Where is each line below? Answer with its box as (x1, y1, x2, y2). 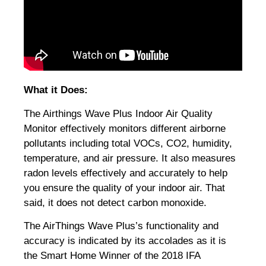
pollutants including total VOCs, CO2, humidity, (24, 137, 232, 149)
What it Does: (24, 84, 94, 96)
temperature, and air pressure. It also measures (24, 152, 236, 164)
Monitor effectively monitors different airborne (24, 122, 226, 134)
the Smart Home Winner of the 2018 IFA (24, 250, 200, 262)
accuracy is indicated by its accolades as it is (24, 235, 226, 247)
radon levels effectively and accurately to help (24, 167, 227, 179)
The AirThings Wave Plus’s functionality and (24, 220, 218, 232)
